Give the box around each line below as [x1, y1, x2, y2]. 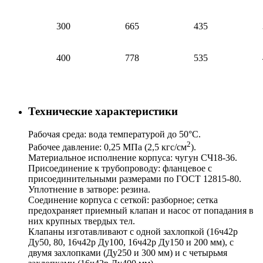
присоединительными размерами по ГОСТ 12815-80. [28, 174, 241, 184]
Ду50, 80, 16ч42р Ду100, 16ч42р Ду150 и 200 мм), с [28, 237, 234, 248]
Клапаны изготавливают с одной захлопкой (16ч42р [28, 227, 238, 237]
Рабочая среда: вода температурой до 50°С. [28, 129, 201, 140]
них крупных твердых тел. [28, 216, 135, 227]
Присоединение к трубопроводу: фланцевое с [28, 163, 212, 174]
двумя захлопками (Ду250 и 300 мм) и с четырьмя [28, 248, 227, 258]
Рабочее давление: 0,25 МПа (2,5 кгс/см [28, 142, 187, 153]
